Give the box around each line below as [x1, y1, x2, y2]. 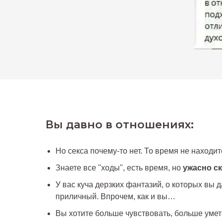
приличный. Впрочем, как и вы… [55, 192, 175, 201]
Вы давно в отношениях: [46, 118, 194, 132]
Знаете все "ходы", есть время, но [55, 164, 183, 172]
